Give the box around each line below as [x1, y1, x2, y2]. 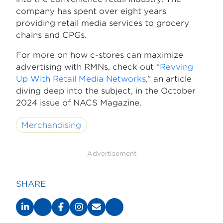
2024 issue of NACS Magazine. [16, 98, 141, 108]
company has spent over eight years [16, 6, 166, 16]
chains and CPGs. [16, 30, 87, 40]
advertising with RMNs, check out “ [16, 62, 160, 72]
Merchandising [21, 120, 82, 130]
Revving [160, 62, 193, 72]
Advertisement [87, 149, 136, 157]
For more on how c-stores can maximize [16, 50, 183, 60]
